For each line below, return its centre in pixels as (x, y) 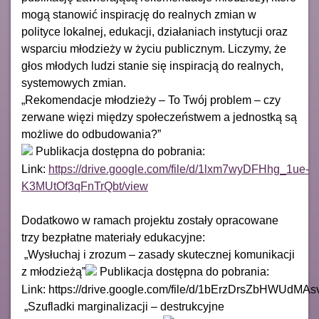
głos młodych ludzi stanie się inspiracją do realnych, (152, 66)
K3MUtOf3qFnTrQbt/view (85, 186)
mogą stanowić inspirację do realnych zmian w (139, 15)
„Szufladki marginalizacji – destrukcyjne (123, 306)
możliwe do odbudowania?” (91, 134)
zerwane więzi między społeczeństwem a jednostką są (159, 117)
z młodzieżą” (53, 271)
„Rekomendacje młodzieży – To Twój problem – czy (151, 100)
